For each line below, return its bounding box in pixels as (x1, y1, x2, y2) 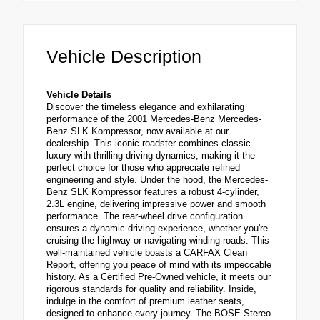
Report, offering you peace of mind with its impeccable (46, 259, 271, 271)
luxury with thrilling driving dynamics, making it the (46, 150, 255, 161)
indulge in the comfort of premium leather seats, (46, 296, 244, 307)
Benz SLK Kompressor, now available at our (46, 126, 229, 137)
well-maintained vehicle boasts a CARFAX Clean (46, 247, 247, 259)
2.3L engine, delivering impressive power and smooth (46, 199, 266, 210)
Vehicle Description (46, 46, 201, 67)
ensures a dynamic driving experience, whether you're (46, 223, 268, 234)
